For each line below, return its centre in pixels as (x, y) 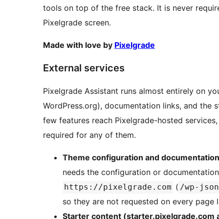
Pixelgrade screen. (77, 23)
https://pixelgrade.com (118, 187)
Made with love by (79, 45)
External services (84, 68)
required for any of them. (89, 135)
